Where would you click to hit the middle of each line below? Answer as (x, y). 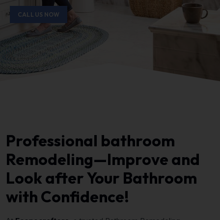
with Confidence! (68, 196)
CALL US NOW (39, 14)
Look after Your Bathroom (101, 178)
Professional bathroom (90, 140)
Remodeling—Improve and (103, 159)
